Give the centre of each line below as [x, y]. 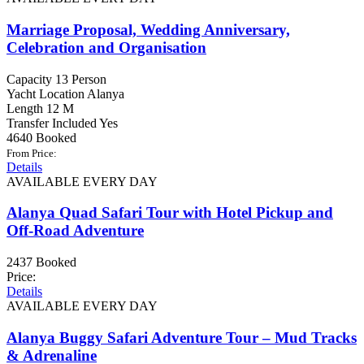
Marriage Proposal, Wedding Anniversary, [148, 30]
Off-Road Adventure [75, 231]
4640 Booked [41, 137]
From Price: [32, 153]
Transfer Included [52, 123]
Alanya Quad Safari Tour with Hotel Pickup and [170, 213]
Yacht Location [45, 93]
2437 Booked [41, 262]
